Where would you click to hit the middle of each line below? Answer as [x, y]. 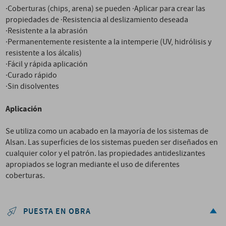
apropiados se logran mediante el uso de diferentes [93, 165]
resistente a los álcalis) [44, 53]
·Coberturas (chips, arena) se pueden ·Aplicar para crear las [106, 9]
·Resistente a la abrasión [47, 31]
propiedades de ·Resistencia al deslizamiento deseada [97, 20]
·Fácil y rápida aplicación [47, 64]
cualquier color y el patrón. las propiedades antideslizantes [106, 154]
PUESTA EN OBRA [57, 212]
